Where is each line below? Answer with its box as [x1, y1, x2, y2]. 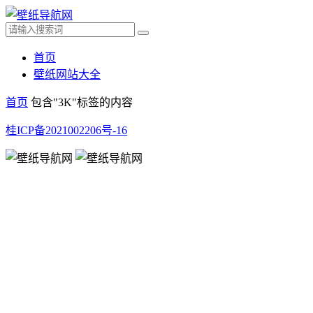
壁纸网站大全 [34, 68, 101, 80]
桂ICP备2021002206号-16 [6, 124, 127, 136]
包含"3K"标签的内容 [31, 96, 133, 108]
